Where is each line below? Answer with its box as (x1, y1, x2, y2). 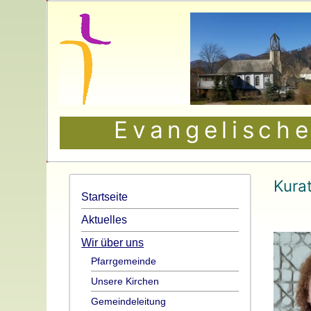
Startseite (81, 191, 128, 203)
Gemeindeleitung (91, 295, 167, 307)
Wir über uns (81, 237, 144, 249)
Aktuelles (81, 214, 128, 226)
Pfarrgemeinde (91, 255, 157, 267)
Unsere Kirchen (91, 275, 160, 287)
